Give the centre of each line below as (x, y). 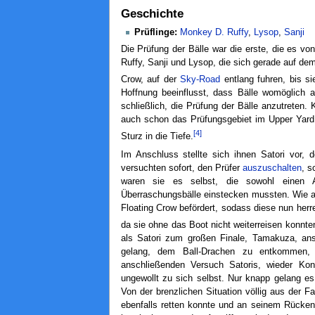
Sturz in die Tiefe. (157, 137)
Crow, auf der (150, 80)
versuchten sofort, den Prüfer (181, 168)
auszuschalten (272, 168)
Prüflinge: (155, 33)
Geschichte (152, 14)
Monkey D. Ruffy (214, 33)
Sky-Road (200, 80)
